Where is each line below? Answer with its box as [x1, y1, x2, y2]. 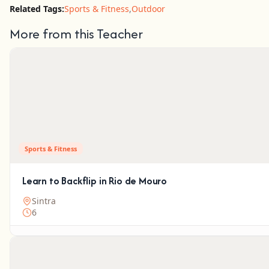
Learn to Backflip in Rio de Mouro [22, 174, 168, 188]
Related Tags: [10, 3, 64, 14]
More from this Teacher [10, 24, 143, 43]
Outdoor [131, 3, 165, 14]
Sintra [32, 195, 56, 207]
